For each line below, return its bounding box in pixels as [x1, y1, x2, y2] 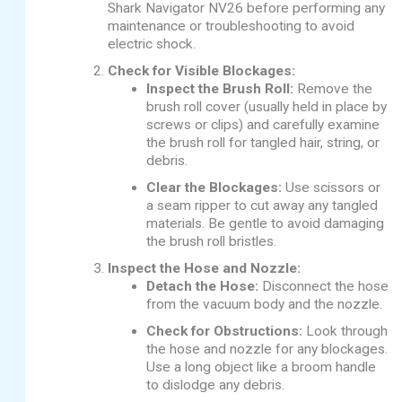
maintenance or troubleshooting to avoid [107, 18, 354, 35]
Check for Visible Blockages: [107, 63, 295, 80]
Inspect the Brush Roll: [146, 81, 294, 98]
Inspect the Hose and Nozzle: [107, 260, 301, 277]
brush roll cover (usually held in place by [146, 99, 388, 116]
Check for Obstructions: [146, 323, 303, 340]
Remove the [293, 81, 373, 98]
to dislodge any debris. [146, 377, 285, 394]
